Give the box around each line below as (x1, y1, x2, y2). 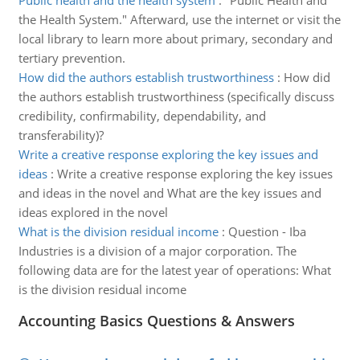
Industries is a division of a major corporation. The (18, 243, 297, 259)
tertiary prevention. (18, 50, 125, 66)
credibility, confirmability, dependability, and (18, 108, 266, 124)
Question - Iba (227, 223, 306, 239)
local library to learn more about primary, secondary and (18, 31, 333, 47)
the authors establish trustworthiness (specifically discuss (18, 88, 334, 104)
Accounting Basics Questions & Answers (18, 311, 295, 330)
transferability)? (18, 127, 104, 143)
